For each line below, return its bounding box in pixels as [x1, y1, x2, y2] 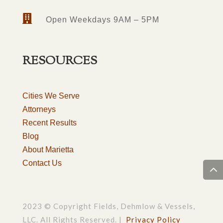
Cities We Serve [22, 92, 80, 100]
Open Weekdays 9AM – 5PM [45, 15, 159, 24]
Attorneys [22, 105, 56, 113]
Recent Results [22, 118, 77, 127]
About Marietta [22, 145, 74, 154]
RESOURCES [22, 53, 97, 70]
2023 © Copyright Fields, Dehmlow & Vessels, [22, 202, 195, 211]
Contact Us [22, 159, 62, 167]
